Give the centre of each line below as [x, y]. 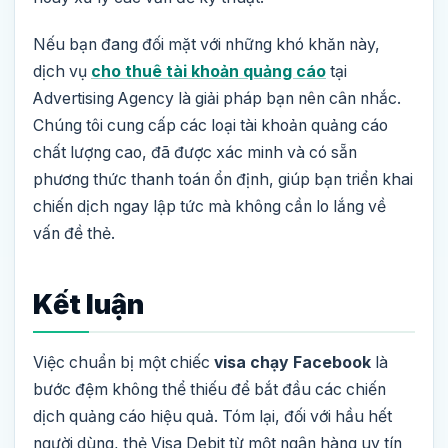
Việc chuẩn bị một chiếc [123, 362]
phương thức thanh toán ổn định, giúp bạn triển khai [223, 179]
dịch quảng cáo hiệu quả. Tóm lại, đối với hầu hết [212, 416]
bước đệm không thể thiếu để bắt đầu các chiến [209, 389]
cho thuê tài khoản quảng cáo [208, 71]
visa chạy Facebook [292, 362]
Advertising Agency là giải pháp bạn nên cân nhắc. [217, 98]
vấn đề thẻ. [74, 233]
